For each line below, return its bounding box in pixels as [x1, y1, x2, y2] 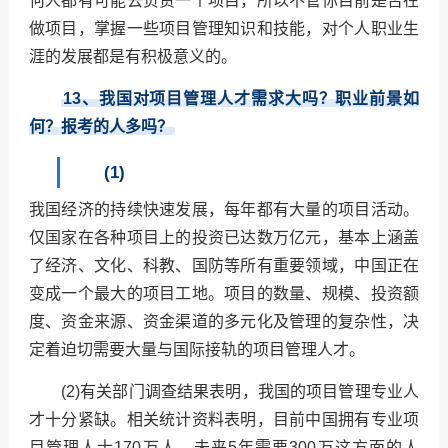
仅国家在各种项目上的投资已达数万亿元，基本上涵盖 [28, 229, 420, 247]
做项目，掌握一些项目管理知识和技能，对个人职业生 [28, 20, 420, 38]
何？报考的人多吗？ [28, 118, 173, 136]
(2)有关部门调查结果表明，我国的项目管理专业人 [60, 383, 420, 401]
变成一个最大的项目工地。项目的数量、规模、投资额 [28, 285, 420, 303]
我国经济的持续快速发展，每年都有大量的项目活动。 [28, 201, 420, 219]
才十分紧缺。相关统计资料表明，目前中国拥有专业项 [28, 411, 420, 429]
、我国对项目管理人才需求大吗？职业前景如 [80, 90, 420, 108]
